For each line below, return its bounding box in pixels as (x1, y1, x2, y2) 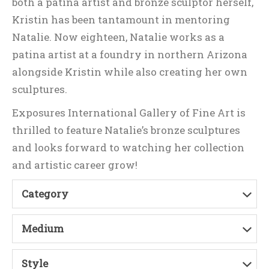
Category (22, 187, 68, 201)
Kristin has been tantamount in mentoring (12, 13, 230, 26)
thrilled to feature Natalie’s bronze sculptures (12, 123, 240, 137)
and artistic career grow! (12, 158, 138, 172)
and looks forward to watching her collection (12, 141, 244, 154)
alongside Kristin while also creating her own (12, 65, 247, 79)
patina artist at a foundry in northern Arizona (12, 47, 247, 61)
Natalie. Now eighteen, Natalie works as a (12, 30, 225, 44)
